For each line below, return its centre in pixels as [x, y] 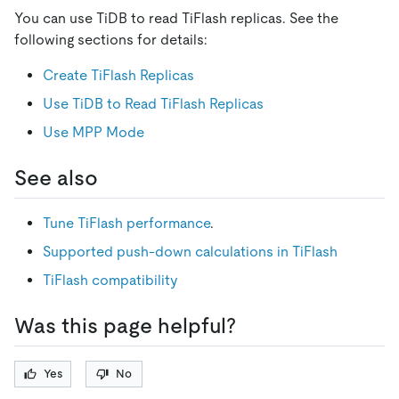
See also [56, 177]
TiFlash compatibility [110, 280]
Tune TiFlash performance [126, 223]
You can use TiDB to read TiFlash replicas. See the [176, 18]
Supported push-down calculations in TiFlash [190, 251]
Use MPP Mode [94, 132]
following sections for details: [111, 39]
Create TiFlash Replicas [118, 75]
